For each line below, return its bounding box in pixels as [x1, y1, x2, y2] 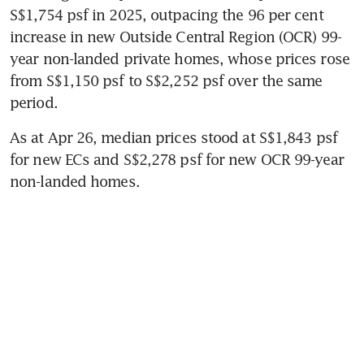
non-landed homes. [10, 171, 140, 190]
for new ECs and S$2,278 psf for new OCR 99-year [10, 149, 344, 168]
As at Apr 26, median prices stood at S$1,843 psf [10, 128, 337, 146]
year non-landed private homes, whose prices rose [10, 49, 349, 67]
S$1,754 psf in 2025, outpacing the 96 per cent [10, 5, 323, 24]
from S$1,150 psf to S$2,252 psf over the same [10, 71, 323, 89]
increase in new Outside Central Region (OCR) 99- [10, 27, 341, 45]
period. [10, 93, 58, 111]
